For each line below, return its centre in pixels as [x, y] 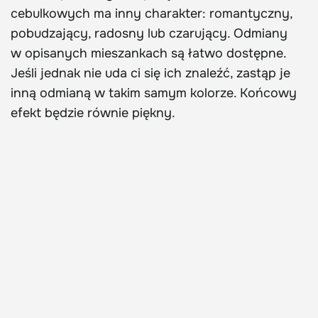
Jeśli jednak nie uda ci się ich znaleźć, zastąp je [150, 73]
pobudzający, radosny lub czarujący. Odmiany [149, 33]
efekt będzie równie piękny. [93, 113]
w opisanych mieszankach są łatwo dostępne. [148, 53]
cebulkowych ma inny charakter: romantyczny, [152, 13]
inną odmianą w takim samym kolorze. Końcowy [154, 93]
